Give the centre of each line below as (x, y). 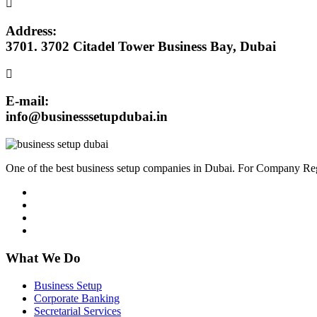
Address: (31, 30)
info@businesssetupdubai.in (87, 117)
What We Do (43, 258)
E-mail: (27, 101)
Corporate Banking (77, 298)
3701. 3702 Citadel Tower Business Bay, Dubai (141, 46)
